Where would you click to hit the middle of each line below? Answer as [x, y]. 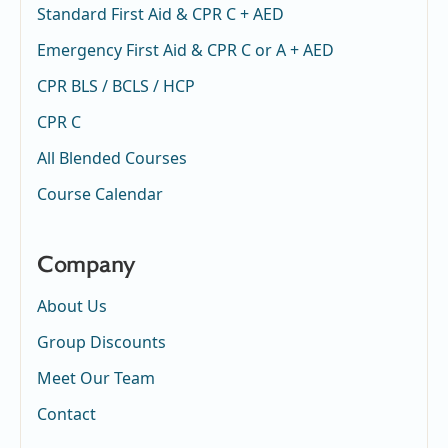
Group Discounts [101, 341]
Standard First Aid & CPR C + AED [160, 13]
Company [86, 265]
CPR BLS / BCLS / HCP [116, 85]
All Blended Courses [112, 157]
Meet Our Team [96, 377]
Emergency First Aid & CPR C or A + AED [185, 49]
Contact [66, 413]
